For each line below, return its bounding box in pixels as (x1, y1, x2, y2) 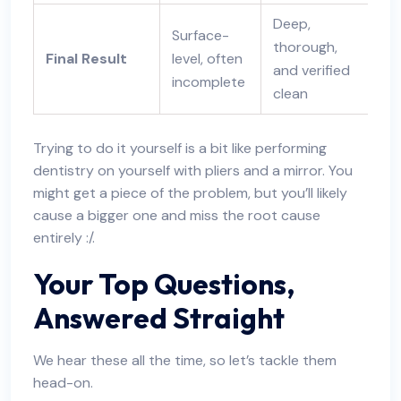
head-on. (33, 373, 93, 392)
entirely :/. (33, 228, 95, 247)
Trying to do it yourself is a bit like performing (33, 139, 327, 158)
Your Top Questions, (33, 266, 294, 302)
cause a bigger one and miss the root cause (33, 206, 320, 225)
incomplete (171, 73, 245, 91)
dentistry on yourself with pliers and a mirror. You (33, 161, 353, 180)
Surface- (171, 26, 229, 45)
